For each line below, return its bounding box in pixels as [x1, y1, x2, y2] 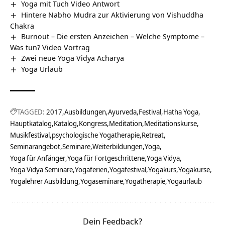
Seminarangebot [10, 142, 60, 152]
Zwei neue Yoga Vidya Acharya [21, 53, 125, 63]
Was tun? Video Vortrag [10, 42, 90, 53]
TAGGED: [17, 107, 45, 117]
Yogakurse [178, 165, 210, 175]
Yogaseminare [80, 176, 123, 186]
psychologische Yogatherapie [52, 130, 140, 140]
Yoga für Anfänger [10, 153, 65, 163]
